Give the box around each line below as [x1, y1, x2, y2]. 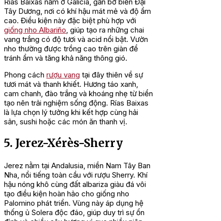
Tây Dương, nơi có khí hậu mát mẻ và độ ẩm [4, 6, 151, 16]
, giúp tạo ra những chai [66, 25, 144, 35]
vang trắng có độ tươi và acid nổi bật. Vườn [4, 34, 148, 44]
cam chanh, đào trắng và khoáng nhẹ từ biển [4, 88, 153, 98]
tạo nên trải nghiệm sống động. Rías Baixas [4, 98, 148, 108]
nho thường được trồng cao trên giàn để [4, 43, 138, 53]
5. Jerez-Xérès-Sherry [4, 136, 123, 150]
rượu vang [46, 70, 80, 79]
